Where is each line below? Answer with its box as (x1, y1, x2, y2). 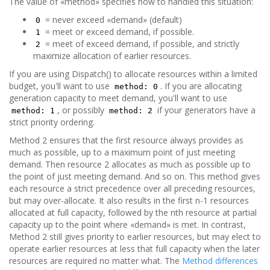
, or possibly (57, 104, 107, 116)
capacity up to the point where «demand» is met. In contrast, (9, 219, 246, 230)
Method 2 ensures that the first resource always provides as (9, 134, 243, 146)
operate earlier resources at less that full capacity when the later (9, 243, 260, 254)
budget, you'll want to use (9, 80, 112, 92)
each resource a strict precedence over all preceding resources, (9, 183, 256, 194)
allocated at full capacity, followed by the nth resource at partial (9, 207, 257, 218)
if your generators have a (155, 104, 256, 116)
